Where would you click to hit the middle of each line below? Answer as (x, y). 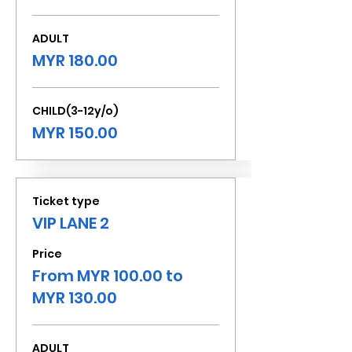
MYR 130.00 (75, 298)
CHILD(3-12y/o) (75, 111)
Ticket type (66, 201)
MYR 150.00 (75, 133)
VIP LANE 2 (71, 223)
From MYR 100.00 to (108, 276)
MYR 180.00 (75, 60)
